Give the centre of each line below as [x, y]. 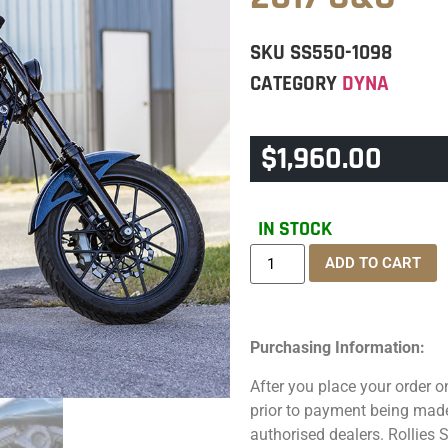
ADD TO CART [372, 263]
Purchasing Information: [338, 348]
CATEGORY [294, 83]
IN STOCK [295, 229]
